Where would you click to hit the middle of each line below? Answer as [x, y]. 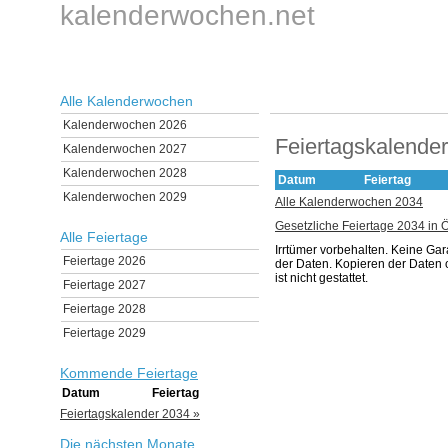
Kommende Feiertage [129, 373]
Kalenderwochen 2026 [125, 125]
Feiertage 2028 [104, 309]
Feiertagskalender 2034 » [130, 414]
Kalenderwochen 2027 [125, 149]
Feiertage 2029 [104, 333]
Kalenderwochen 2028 [125, 173]
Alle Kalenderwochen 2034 [349, 202]
